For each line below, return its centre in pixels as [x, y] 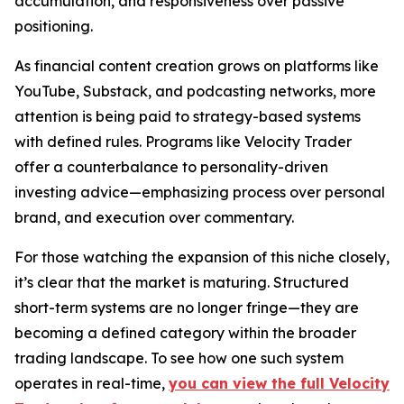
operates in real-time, [92, 383]
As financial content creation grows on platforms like [197, 66]
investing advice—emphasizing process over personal [200, 192]
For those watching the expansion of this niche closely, [202, 257]
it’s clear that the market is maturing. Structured [182, 282]
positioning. [54, 26]
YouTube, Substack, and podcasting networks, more [195, 91]
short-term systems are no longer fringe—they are [187, 308]
